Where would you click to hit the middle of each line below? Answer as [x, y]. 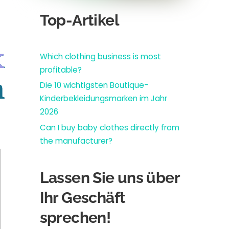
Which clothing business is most [100, 56]
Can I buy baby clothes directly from [109, 127]
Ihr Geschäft [83, 197]
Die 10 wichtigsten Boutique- [94, 85]
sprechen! [75, 217]
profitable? [61, 70]
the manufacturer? [76, 141]
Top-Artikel [79, 20]
